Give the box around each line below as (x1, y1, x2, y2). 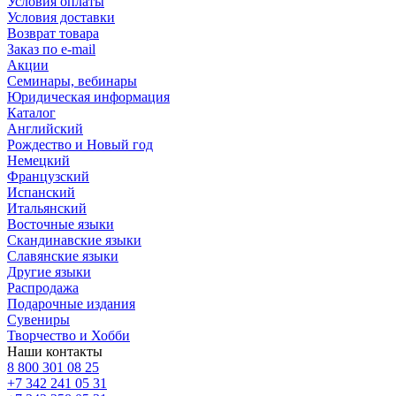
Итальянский (7, 200, 87, 216)
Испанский (7, 184, 75, 200)
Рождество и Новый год (7, 136, 153, 152)
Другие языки (7, 263, 91, 279)
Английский (7, 120, 83, 136)
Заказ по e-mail (7, 41, 95, 57)
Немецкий (7, 152, 70, 168)
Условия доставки (7, 9, 115, 25)
